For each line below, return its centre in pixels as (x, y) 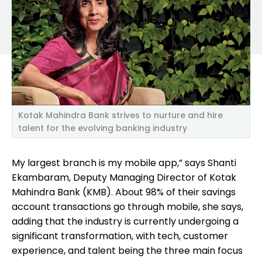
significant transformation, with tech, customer (120, 236)
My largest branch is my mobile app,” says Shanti (124, 163)
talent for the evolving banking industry (103, 128)
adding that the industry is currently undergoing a (125, 221)
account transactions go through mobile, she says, (127, 206)
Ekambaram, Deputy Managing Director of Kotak (124, 177)
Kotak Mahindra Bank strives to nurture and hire (120, 115)
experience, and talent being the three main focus (127, 250)
